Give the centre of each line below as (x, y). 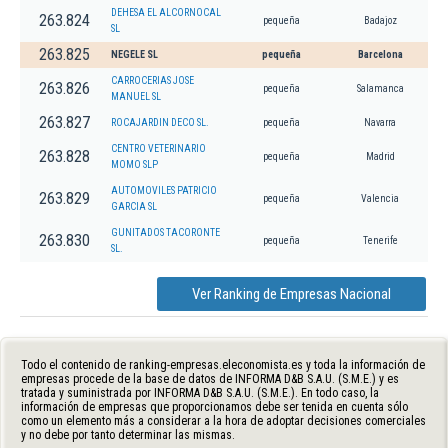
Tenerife (380, 240)
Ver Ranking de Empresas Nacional (291, 293)
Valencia (380, 198)
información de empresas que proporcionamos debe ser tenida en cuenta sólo (214, 406)
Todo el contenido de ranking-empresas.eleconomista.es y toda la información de (223, 364)
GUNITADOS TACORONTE (165, 232)
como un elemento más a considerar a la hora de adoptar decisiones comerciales (223, 420)
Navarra (380, 122)
